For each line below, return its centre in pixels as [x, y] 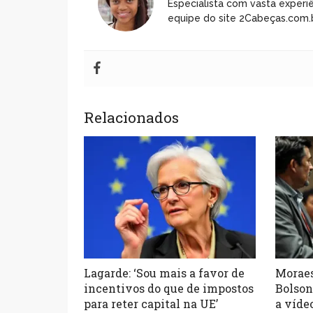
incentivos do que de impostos [169, 288]
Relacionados [132, 118]
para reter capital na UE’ [151, 303]
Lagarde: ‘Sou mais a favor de [165, 272]
